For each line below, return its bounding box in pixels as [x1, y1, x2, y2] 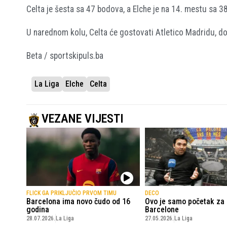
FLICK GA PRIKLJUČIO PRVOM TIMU [26, 189, 117, 197]
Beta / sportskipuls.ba [26, 51, 103, 61]
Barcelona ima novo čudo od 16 [26, 196, 130, 206]
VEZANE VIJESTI [42, 111, 124, 126]
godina [26, 204, 49, 214]
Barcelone [144, 204, 179, 214]
